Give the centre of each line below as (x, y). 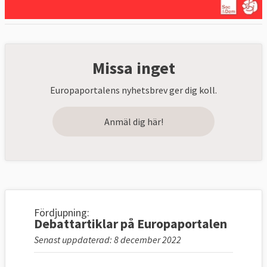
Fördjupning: (62, 213)
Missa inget (133, 68)
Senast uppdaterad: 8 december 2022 (108, 240)
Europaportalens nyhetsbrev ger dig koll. (133, 90)
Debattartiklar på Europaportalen (131, 224)
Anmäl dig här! (133, 122)
